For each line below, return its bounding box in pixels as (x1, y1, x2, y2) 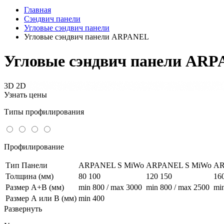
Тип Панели (5, 160, 47, 169)
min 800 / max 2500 (146, 182, 209, 191)
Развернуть (4, 204, 42, 213)
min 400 (78, 193, 104, 202)
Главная (24, 5, 51, 14)
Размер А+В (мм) (5, 182, 64, 191)
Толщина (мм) (5, 171, 53, 180)
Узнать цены (4, 90, 47, 99)
